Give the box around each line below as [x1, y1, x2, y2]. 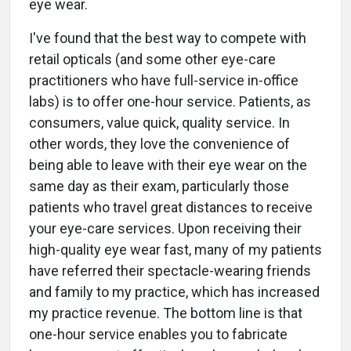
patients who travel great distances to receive [29, 199, 313, 216]
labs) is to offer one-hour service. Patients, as [29, 93, 311, 110]
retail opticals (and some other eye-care [29, 51, 276, 68]
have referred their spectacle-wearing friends [29, 262, 311, 280]
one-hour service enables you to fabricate [29, 326, 288, 343]
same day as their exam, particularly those [29, 178, 289, 195]
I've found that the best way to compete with [29, 30, 306, 47]
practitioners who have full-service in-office [29, 72, 299, 89]
